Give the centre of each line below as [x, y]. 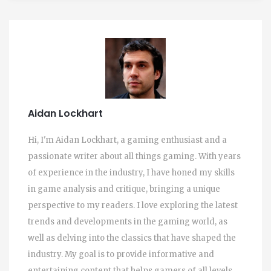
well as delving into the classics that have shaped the [132, 238]
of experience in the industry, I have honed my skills [131, 173]
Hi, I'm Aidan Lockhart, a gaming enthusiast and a [127, 140]
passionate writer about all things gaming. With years [134, 156]
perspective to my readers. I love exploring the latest [133, 205]
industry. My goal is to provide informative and [121, 254]
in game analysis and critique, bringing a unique [124, 189]
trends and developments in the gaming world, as [128, 222]
